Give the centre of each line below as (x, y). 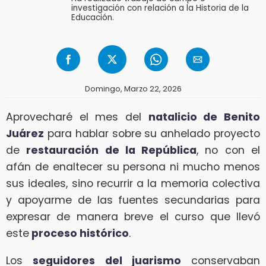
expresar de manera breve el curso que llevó (133, 216)
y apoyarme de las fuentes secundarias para (133, 200)
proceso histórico (79, 233)
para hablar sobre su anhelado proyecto (152, 133)
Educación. (93, 17)
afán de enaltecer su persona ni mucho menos (133, 167)
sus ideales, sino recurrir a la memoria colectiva (133, 183)
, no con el (229, 150)
